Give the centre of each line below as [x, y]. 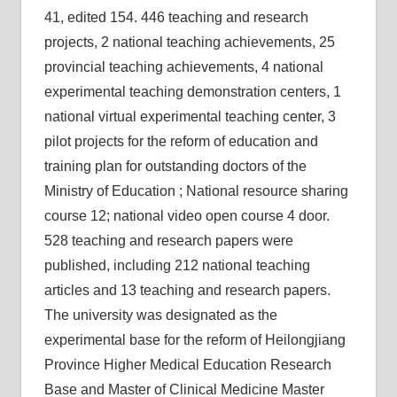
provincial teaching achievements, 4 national [183, 67]
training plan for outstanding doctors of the [175, 166]
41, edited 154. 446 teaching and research [176, 17]
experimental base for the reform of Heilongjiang [195, 340]
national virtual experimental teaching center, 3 [190, 117]
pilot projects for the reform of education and [181, 141]
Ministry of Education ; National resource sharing [196, 191]
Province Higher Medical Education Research [187, 365]
